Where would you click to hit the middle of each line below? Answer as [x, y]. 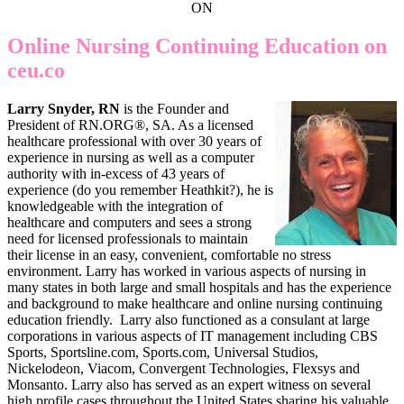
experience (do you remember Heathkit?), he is [140, 189]
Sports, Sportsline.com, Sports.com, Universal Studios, [163, 352]
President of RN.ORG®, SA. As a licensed [130, 124]
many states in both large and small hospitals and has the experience [199, 287]
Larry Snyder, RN [64, 108]
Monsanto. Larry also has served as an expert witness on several [189, 384]
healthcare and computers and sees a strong [129, 222]
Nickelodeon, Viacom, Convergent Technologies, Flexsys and [184, 368]
